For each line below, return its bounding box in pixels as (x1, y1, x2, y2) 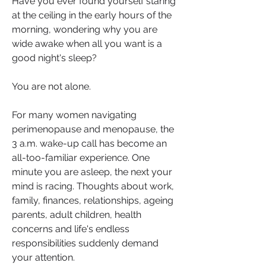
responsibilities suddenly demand (12, 237, 159, 249)
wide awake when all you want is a (12, 38, 162, 50)
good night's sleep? (12, 52, 97, 64)
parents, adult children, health (12, 209, 141, 221)
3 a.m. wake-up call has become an (12, 138, 167, 150)
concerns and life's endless (12, 223, 129, 235)
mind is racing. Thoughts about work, (12, 180, 174, 192)
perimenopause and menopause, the (12, 123, 174, 135)
